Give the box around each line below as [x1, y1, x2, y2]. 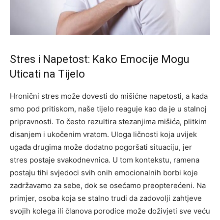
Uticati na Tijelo [10, 68, 85, 81]
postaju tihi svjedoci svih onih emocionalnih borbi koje [10, 168, 198, 178]
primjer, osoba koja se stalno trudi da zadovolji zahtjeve [10, 193, 202, 203]
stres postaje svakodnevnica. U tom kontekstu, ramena [10, 155, 199, 165]
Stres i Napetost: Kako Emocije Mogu [10, 53, 190, 66]
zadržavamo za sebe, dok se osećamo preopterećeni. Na [10, 181, 206, 191]
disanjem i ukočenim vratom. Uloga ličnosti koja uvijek [10, 130, 197, 139]
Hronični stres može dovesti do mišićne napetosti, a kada [10, 91, 208, 101]
